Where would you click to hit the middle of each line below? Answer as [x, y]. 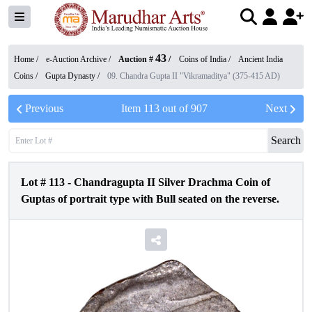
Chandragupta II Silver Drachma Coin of [172, 182]
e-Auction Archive [76, 59]
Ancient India [260, 59]
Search [286, 140]
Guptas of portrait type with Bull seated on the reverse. [150, 199]
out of [175, 108]
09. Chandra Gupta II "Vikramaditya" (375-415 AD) [194, 76]
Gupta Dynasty [70, 76]
